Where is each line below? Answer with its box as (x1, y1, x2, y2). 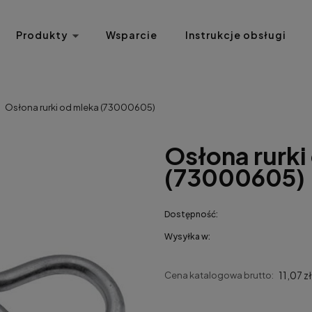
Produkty (16, 29, 68, 41)
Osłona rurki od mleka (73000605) (5, 102, 156, 113)
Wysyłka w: (164, 231, 211, 242)
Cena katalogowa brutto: (164, 270, 274, 281)
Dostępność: (164, 209, 219, 219)
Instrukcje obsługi (185, 29, 286, 41)
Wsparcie (106, 29, 157, 41)
